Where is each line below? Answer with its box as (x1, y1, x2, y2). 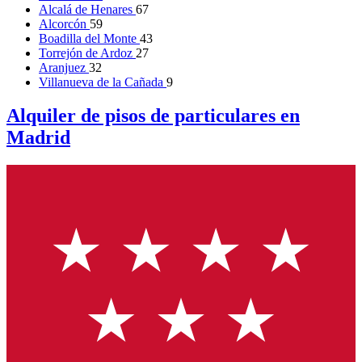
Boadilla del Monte (39, 31, 140, 45)
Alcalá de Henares (39, 2, 136, 16)
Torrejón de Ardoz (39, 45, 136, 60)
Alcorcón (39, 16, 90, 31)
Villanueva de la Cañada (39, 74, 166, 89)
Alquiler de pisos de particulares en (6, 105, 300, 127)
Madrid (6, 127, 70, 149)
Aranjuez (39, 60, 89, 74)
